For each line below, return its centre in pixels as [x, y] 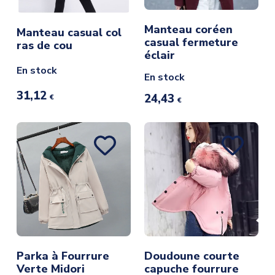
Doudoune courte [192, 256]
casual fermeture [191, 42]
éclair [160, 55]
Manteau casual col [69, 33]
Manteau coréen [188, 29]
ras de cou [44, 46]
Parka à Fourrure [63, 256]
